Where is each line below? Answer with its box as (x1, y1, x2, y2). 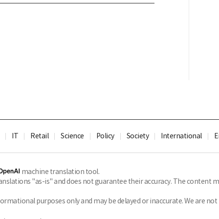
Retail (30, 131, 49, 140)
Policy (96, 131, 114, 140)
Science (61, 131, 84, 140)
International (161, 131, 202, 140)
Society (126, 131, 149, 140)
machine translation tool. (20, 167, 100, 176)
